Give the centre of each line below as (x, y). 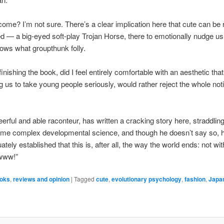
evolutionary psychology (147, 179)
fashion (195, 179)
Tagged (84, 179)
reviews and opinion (41, 179)
